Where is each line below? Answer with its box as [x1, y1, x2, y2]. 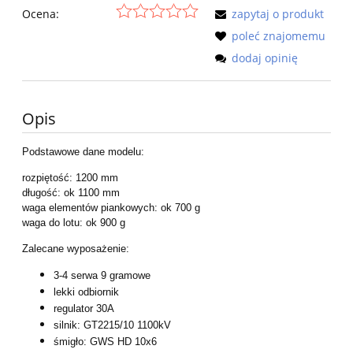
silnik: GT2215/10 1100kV [54, 319, 171, 332]
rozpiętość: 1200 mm [22, 172, 118, 184]
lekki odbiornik [54, 286, 119, 299]
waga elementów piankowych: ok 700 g [22, 202, 200, 214]
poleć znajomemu [232, 28, 325, 44]
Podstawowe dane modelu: [22, 146, 144, 158]
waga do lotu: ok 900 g [22, 217, 125, 229]
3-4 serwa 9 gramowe [54, 269, 150, 282]
